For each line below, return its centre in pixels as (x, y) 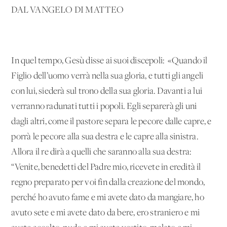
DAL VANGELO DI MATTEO (68, 10)
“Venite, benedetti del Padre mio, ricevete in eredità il (106, 167)
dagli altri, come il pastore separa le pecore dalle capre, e (111, 122)
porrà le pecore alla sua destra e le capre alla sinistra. (106, 137)
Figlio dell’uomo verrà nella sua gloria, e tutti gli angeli (107, 76)
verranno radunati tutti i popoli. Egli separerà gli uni (104, 106)
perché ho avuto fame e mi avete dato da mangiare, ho (108, 198)
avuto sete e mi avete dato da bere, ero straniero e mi (106, 213)
